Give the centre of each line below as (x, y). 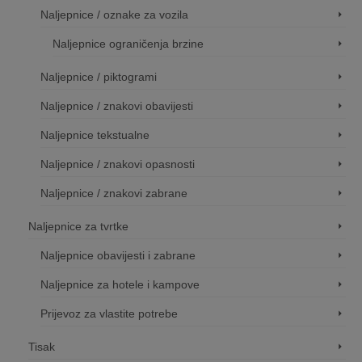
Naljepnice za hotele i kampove (120, 284)
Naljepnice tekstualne (95, 135)
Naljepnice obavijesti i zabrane (118, 255)
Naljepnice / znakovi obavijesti (117, 105)
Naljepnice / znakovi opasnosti (118, 164)
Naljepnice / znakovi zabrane (114, 193)
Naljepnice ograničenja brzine (128, 43)
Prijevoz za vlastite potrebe (109, 313)
